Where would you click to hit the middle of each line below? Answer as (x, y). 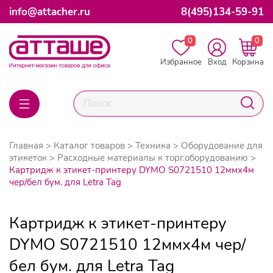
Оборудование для (222, 145)
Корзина (248, 62)
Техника (153, 145)
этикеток (28, 158)
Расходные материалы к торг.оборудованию (153, 158)
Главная (26, 145)
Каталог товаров (89, 145)
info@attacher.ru (50, 12)
